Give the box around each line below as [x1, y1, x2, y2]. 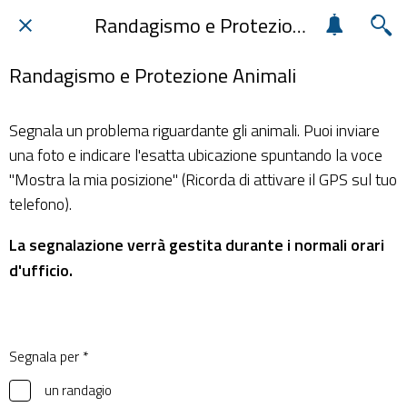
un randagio [42, 380, 112, 402]
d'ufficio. [9, 257, 73, 283]
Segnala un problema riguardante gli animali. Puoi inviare [9, 117, 380, 143]
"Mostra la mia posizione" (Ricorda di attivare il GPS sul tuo [9, 166, 397, 192]
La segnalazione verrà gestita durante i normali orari [9, 232, 384, 257]
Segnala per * [9, 344, 89, 367]
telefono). [9, 191, 72, 216]
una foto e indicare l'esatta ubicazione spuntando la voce [9, 142, 382, 167]
